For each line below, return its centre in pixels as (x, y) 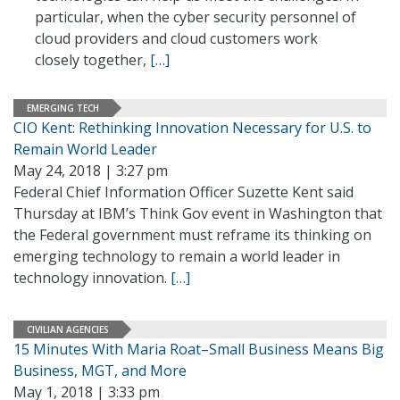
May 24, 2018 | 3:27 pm (91, 171)
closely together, (92, 60)
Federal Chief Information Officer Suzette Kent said (183, 192)
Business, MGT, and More (100, 371)
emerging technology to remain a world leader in (177, 256)
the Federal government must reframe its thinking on (192, 235)
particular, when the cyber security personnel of (196, 17)
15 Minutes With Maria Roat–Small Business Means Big (199, 349)
